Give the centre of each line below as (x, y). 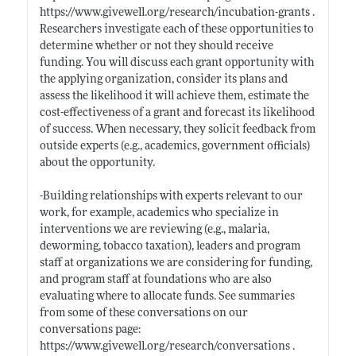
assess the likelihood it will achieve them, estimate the (174, 96)
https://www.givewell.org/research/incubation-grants (174, 13)
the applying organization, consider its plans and (163, 79)
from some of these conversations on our (143, 313)
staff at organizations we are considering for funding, (176, 263)
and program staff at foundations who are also (155, 280)
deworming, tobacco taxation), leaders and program (170, 246)
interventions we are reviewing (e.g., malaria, (154, 230)
